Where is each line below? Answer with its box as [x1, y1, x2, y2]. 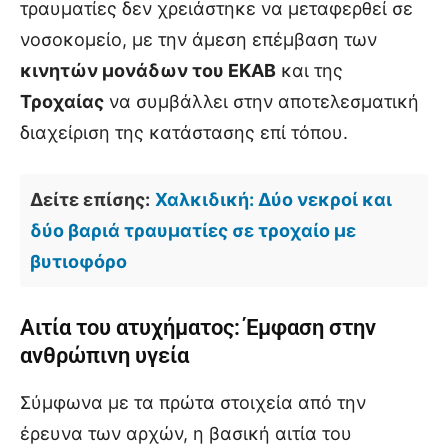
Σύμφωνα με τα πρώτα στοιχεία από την [20, 391, 366, 413]
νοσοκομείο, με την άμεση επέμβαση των [20, 28, 377, 50]
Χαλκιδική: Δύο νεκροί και [155, 188, 392, 210]
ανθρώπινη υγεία [20, 342, 189, 368]
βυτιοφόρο [30, 250, 127, 272]
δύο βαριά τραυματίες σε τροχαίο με [30, 219, 356, 241]
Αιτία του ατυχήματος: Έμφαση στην [20, 314, 376, 340]
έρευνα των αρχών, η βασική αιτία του [20, 422, 352, 444]
